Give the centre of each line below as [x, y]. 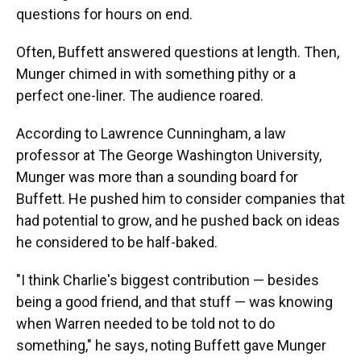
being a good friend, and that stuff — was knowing [174, 302]
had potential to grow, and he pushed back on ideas [178, 220]
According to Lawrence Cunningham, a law [151, 133]
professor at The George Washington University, [169, 155]
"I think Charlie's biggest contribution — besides [168, 280]
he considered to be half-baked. [117, 242]
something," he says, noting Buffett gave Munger [171, 345]
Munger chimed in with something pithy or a [156, 74]
